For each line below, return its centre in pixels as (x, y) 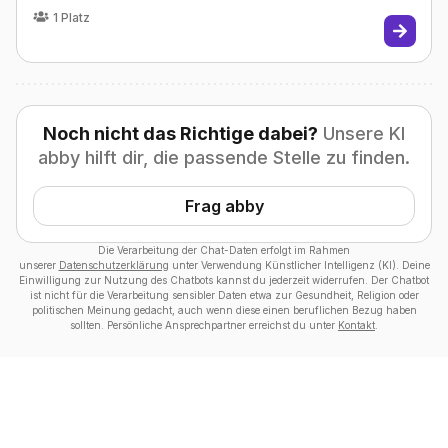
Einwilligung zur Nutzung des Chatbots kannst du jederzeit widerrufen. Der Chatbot (224, 280)
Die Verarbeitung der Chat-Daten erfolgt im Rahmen (224, 250)
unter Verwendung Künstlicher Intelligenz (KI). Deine (300, 265)
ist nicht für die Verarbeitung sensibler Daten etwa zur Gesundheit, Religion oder (224, 295)
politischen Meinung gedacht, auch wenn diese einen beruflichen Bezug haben (224, 310)
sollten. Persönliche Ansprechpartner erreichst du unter (202, 325)
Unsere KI (361, 134)
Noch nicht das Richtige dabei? (180, 134)
